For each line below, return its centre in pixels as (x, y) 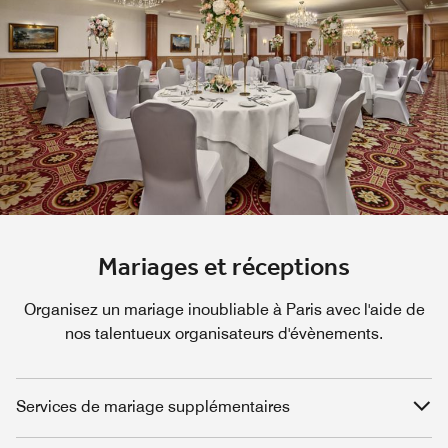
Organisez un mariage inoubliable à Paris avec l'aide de (224, 309)
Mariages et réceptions (224, 267)
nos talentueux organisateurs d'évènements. (224, 333)
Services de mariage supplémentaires (153, 406)
